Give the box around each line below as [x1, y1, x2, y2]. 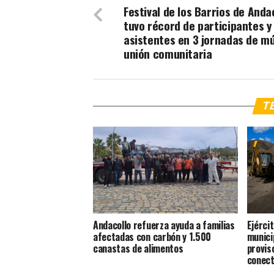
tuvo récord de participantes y [124, 17, 272, 35]
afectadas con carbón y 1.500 [93, 229, 212, 245]
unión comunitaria [124, 45, 212, 63]
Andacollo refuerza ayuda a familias [93, 218, 235, 233]
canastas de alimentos [93, 241, 183, 256]
